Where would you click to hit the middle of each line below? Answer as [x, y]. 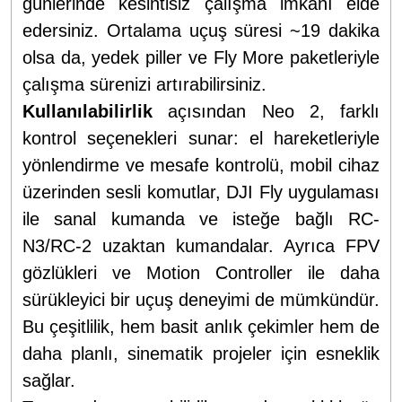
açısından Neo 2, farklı [266, 111]
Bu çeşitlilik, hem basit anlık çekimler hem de [201, 326]
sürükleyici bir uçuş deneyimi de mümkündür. [201, 299]
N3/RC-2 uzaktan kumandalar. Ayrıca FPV [201, 245]
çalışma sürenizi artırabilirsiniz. [144, 84]
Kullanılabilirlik [87, 111]
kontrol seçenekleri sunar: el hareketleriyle [201, 138]
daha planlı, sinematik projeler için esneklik [201, 353]
